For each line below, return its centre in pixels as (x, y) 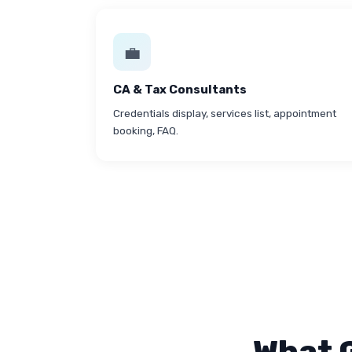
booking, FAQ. (146, 130)
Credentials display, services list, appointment (225, 113)
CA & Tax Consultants (180, 90)
